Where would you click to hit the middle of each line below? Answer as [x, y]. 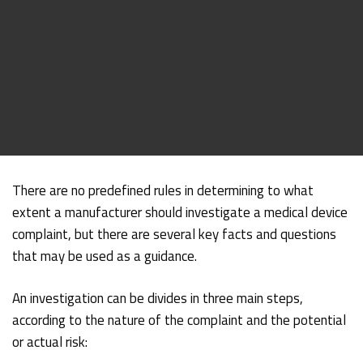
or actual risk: [50, 342]
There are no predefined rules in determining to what [163, 190]
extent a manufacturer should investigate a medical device [180, 212]
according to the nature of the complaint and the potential [179, 320]
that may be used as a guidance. [105, 256]
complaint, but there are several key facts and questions [175, 234]
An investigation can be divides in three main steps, [158, 298]
